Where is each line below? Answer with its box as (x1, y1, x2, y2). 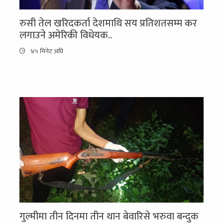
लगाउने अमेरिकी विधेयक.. (19, 26, 112, 44)
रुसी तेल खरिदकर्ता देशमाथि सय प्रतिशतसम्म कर (19, 14, 197, 32)
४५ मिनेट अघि (29, 46, 63, 57)
